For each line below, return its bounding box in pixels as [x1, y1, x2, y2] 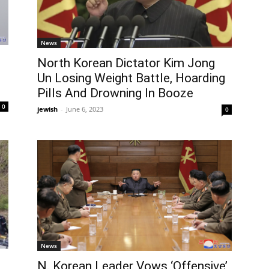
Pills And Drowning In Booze [37, 85, 193, 100]
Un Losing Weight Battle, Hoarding [37, 70, 225, 85]
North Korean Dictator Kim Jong [37, 55, 215, 70]
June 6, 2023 [66, 104, 103, 113]
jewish [37, 104, 58, 113]
